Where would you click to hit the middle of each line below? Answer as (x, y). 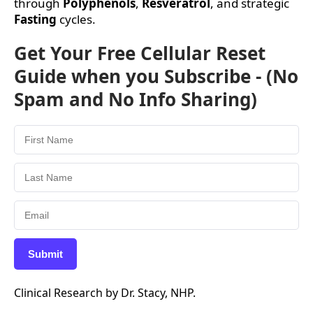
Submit (45, 254)
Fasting (35, 19)
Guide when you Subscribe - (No (156, 77)
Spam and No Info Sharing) (136, 100)
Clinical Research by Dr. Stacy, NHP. (105, 293)
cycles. (76, 19)
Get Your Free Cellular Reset (140, 53)
